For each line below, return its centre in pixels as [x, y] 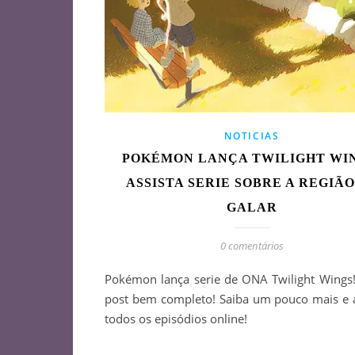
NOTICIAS [252, 136]
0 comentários [252, 245]
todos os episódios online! [176, 318]
